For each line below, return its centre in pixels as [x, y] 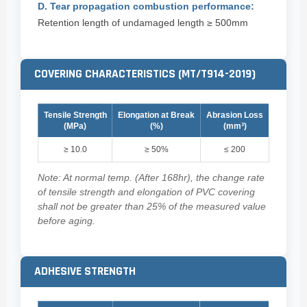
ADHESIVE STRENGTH [85, 272]
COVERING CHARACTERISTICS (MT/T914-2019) [145, 74]
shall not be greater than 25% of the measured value [152, 207]
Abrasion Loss [235, 115]
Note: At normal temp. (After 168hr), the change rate [151, 178]
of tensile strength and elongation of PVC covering [146, 193]
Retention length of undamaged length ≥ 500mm [143, 23]
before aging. [66, 221]
